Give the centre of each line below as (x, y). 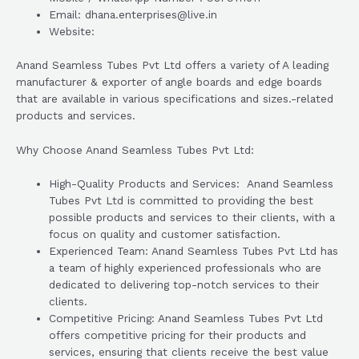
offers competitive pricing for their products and (178, 335)
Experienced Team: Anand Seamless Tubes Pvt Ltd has (194, 251)
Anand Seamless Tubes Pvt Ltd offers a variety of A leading (172, 65)
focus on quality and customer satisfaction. (165, 234)
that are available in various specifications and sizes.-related (175, 98)
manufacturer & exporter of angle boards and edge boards (169, 81)
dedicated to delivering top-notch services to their (184, 285)
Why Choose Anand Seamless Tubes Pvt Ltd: (135, 149)
